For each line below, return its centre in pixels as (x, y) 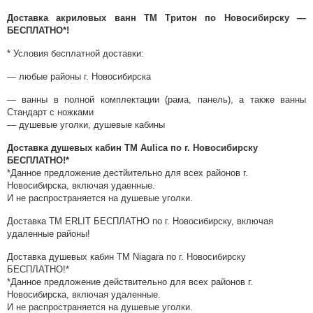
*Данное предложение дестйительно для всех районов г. (128, 173)
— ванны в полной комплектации (83, 99)
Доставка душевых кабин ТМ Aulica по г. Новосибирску (132, 147)
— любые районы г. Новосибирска (79, 76)
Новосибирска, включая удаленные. (84, 294)
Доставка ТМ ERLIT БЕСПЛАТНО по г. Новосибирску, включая (140, 221)
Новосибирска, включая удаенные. (81, 185)
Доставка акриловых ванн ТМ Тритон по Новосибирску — (156, 17)
